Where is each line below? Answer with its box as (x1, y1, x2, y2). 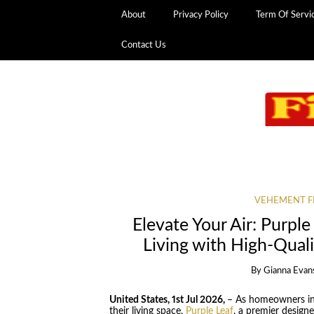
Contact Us (121, 40, 167, 50)
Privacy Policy (173, 10, 229, 20)
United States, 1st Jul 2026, (109, 294, 227, 305)
